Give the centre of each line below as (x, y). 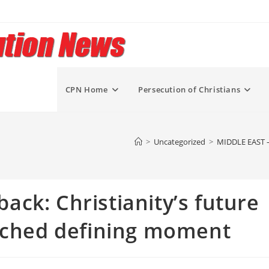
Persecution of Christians (189, 89)
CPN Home (86, 89)
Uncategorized (180, 142)
